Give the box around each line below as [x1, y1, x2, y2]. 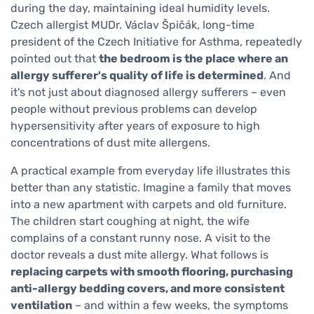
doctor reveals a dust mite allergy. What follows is [11, 248, 268, 262]
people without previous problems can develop [11, 102, 257, 116]
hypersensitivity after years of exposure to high [11, 119, 260, 133]
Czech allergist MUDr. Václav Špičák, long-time [11, 18, 254, 32]
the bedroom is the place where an [99, 52, 288, 66]
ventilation [11, 299, 72, 313]
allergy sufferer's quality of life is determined [11, 69, 264, 83]
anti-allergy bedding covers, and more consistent [11, 282, 285, 296]
